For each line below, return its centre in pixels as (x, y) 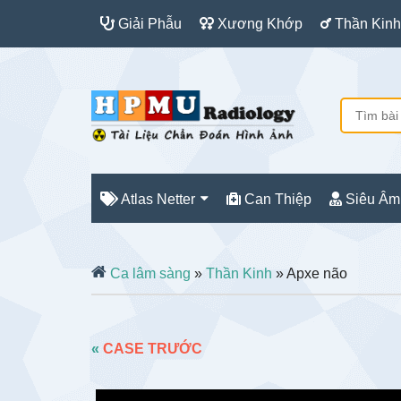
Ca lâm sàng (149, 273)
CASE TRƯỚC (153, 349)
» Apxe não (310, 273)
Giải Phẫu (148, 24)
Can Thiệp (276, 199)
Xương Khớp (258, 24)
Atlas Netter (157, 199)
